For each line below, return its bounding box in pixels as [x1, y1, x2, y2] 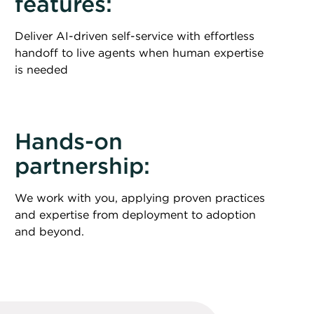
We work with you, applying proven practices [15, 191, 265, 205]
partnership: [15, 152, 150, 179]
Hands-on [15, 128, 123, 155]
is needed [15, 62, 68, 76]
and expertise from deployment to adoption [15, 207, 256, 221]
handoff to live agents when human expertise [15, 46, 264, 60]
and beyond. [15, 224, 84, 238]
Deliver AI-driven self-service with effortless [15, 29, 254, 43]
